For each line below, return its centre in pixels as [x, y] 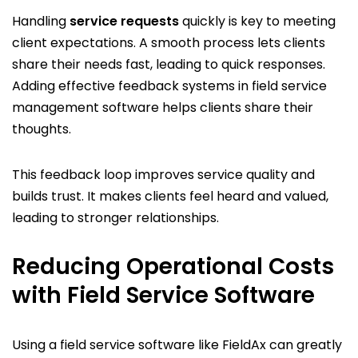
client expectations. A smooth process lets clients [169, 42]
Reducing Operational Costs [173, 266]
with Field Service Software [163, 295]
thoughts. [42, 129]
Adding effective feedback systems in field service [169, 86]
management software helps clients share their [163, 107]
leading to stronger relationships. [115, 217]
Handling [41, 21]
